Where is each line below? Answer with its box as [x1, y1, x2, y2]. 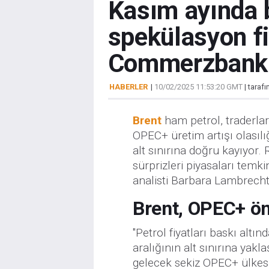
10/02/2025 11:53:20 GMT [154, 82, 243, 91]
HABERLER [109, 82, 148, 91]
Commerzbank [107, 49, 268, 78]
